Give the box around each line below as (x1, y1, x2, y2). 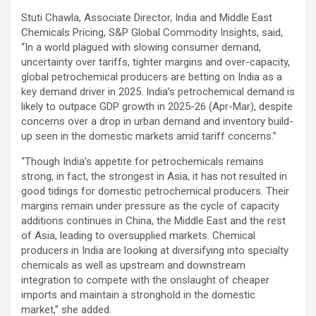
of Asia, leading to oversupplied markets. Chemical (21, 229, 255, 242)
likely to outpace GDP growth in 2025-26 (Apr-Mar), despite (21, 99, 293, 113)
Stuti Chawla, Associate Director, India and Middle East (21, 11, 272, 24)
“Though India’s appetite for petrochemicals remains (21, 154, 264, 168)
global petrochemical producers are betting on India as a (21, 70, 282, 83)
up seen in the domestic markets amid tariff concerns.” (21, 129, 276, 142)
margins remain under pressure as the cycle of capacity (21, 199, 279, 212)
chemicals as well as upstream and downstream (21, 258, 245, 272)
